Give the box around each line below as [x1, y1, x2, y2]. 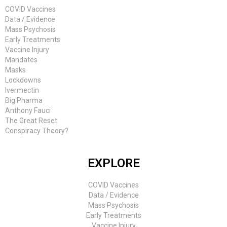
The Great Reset [5, 117, 57, 125]
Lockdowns [5, 76, 41, 85]
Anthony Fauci [5, 106, 51, 115]
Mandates [5, 56, 37, 64]
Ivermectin [5, 86, 39, 95]
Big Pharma [5, 96, 43, 105]
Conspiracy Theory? [5, 127, 68, 135]
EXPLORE [87, 156, 140, 171]
